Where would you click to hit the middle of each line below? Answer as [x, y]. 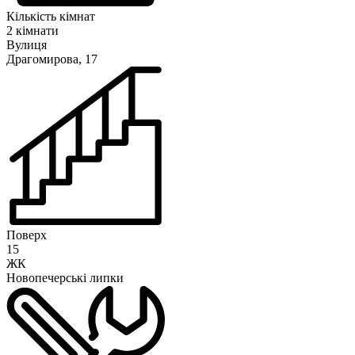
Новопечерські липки [65, 278]
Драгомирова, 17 [52, 59]
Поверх [27, 235]
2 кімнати [32, 31]
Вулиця [27, 45]
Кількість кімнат [51, 17]
